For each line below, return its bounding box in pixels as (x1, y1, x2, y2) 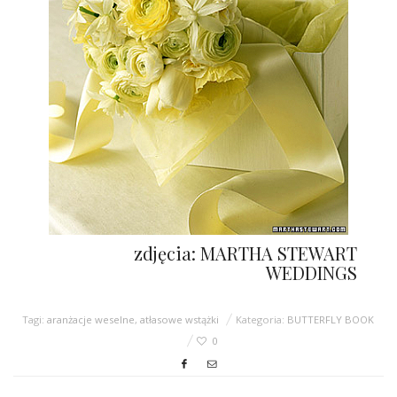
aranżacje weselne (47, 312, 136, 326)
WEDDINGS (265, 260, 357, 284)
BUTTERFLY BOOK (287, 312, 375, 326)
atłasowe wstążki (140, 312, 220, 326)
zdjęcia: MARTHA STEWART (133, 240, 357, 265)
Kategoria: (236, 312, 288, 326)
